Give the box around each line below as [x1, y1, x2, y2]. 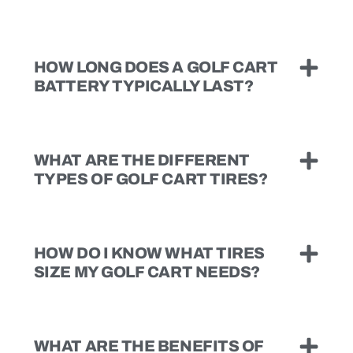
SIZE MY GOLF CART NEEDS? [33, 262, 260, 281]
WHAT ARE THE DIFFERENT [33, 150, 250, 169]
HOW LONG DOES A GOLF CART [33, 58, 278, 76]
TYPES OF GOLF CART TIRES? [33, 169, 268, 188]
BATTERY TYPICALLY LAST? [33, 76, 254, 95]
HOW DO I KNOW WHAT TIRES [33, 243, 265, 262]
